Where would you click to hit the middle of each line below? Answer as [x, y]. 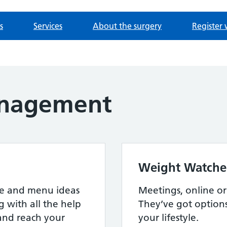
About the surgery [127, 26]
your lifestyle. [168, 217]
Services [48, 26]
